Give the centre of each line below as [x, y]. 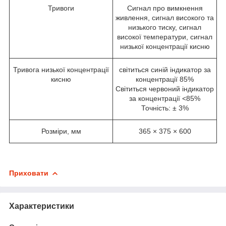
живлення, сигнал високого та [165, 17]
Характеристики [42, 206]
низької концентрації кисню [165, 46]
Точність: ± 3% [165, 108]
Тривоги [61, 8]
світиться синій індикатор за [165, 69]
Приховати [29, 173]
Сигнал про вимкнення [165, 8]
